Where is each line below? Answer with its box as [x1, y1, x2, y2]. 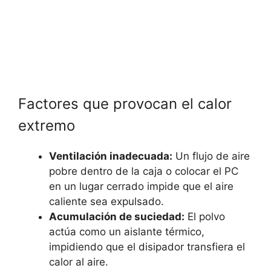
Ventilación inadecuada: [49, 150, 172, 163]
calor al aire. [49, 256, 108, 269]
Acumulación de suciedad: [49, 211, 184, 223]
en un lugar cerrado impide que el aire [49, 180, 233, 193]
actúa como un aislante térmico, [49, 226, 204, 238]
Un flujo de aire [172, 150, 250, 163]
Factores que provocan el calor [18, 95, 232, 113]
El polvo [184, 211, 225, 223]
